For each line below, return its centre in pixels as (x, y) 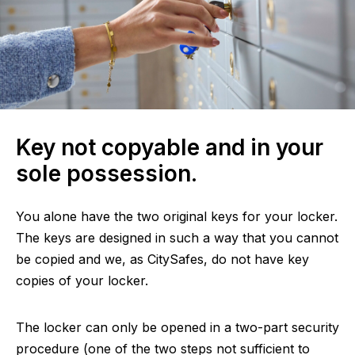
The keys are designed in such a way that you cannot (177, 237)
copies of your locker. (82, 280)
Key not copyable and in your (170, 147)
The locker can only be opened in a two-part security (177, 327)
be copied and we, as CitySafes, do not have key (162, 259)
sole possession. (107, 173)
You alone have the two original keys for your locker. (177, 216)
